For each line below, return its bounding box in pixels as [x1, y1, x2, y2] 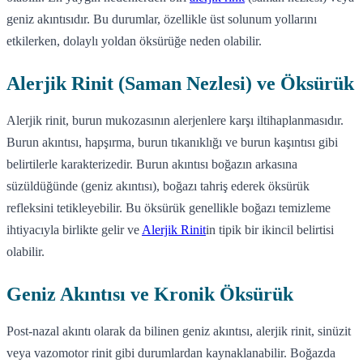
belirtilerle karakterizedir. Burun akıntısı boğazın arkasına [6, 156, 297, 171]
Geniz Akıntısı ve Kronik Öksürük [6, 283, 293, 305]
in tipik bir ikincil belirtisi [206, 222, 334, 237]
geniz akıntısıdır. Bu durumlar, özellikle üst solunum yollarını [6, 11, 317, 26]
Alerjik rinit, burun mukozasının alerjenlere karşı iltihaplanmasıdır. [6, 113, 344, 127]
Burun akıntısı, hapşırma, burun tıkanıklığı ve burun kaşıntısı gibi [6, 135, 338, 149]
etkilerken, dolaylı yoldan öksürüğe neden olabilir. [6, 33, 262, 48]
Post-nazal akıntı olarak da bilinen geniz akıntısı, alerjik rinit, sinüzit [6, 323, 351, 338]
